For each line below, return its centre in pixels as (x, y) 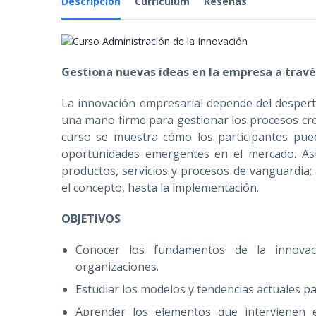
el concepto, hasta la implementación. (160, 188)
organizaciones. (117, 267)
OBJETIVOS (91, 219)
